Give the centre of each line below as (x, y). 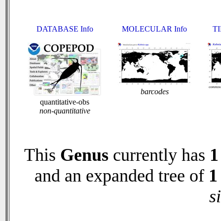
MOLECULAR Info (154, 29)
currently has (159, 155)
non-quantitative (65, 111)
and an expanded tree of (121, 176)
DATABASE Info (65, 29)
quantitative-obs (65, 102)
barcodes (154, 92)
